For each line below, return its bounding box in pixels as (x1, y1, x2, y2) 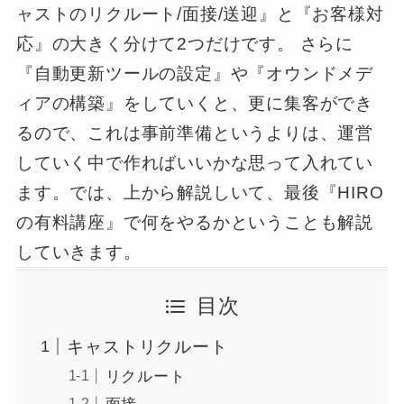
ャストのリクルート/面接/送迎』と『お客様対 (15, 5, 384, 24)
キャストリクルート (67, 336, 228, 356)
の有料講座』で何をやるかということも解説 (15, 213, 374, 233)
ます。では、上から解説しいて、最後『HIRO (15, 183, 384, 203)
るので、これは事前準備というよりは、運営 (15, 124, 374, 143)
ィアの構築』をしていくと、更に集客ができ (15, 94, 374, 114)
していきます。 (15, 243, 142, 262)
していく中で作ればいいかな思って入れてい (15, 153, 374, 173)
